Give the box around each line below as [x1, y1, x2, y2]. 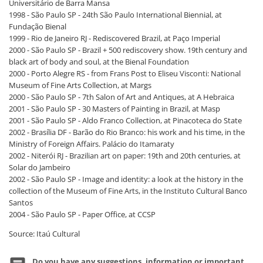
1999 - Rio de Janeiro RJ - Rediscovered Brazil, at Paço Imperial [9, 33, 220, 43]
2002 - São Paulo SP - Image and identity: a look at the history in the [9, 174, 243, 184]
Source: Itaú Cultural [9, 228, 80, 239]
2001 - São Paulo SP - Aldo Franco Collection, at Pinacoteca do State [9, 115, 242, 126]
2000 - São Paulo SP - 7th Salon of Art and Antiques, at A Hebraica [9, 92, 234, 102]
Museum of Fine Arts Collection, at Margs [9, 80, 151, 90]
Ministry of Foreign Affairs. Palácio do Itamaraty [9, 139, 174, 149]
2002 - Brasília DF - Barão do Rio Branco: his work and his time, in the [9, 127, 245, 137]
